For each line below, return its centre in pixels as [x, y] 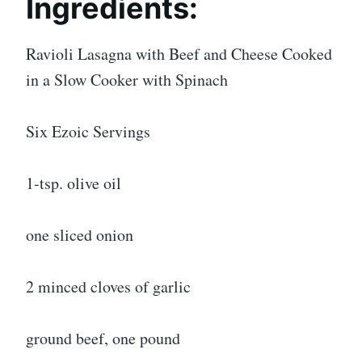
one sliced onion [80, 234]
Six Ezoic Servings [88, 131]
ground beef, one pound [103, 338]
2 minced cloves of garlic [108, 286]
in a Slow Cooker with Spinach [127, 79]
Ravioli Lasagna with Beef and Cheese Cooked [179, 53]
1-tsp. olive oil [74, 183]
